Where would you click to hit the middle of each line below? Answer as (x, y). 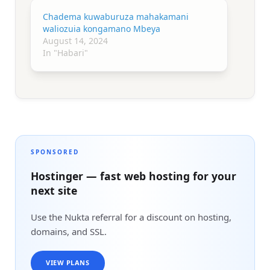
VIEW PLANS (68, 263)
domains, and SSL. (69, 231)
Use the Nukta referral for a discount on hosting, (131, 217)
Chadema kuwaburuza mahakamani (116, 16)
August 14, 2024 (75, 40)
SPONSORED (55, 152)
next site (54, 190)
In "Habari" (65, 52)
